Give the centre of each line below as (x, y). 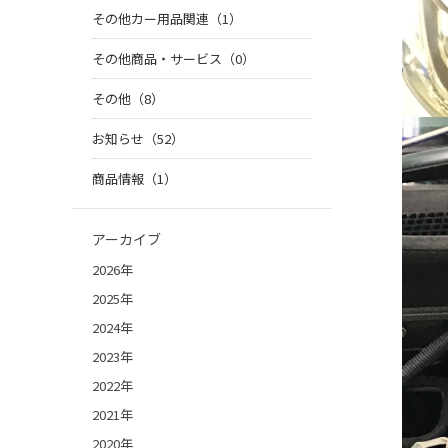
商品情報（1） (134, 179)
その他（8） (128, 99)
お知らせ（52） (138, 139)
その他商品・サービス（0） (173, 59)
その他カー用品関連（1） (167, 19)
